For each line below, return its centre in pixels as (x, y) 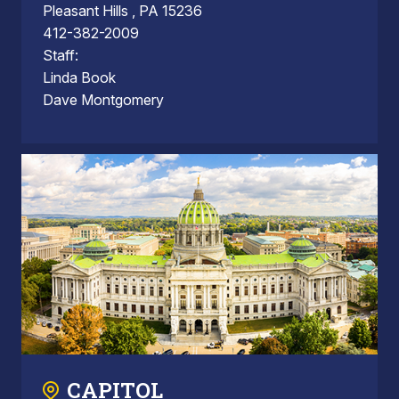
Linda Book (79, 77)
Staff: (61, 55)
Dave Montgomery (103, 99)
